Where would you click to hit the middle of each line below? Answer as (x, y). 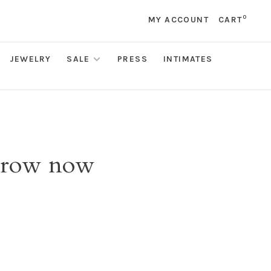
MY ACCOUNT (178, 20)
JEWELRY (30, 59)
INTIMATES (188, 59)
